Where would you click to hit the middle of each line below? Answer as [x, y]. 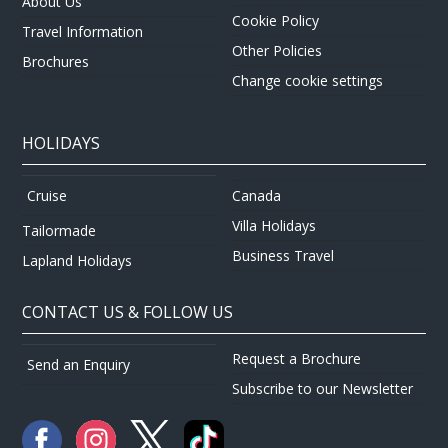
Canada [256, 195]
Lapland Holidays [77, 260]
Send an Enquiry [79, 364]
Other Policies [277, 50]
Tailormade [59, 230]
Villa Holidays [274, 225]
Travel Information [83, 31]
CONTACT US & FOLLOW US [128, 311]
